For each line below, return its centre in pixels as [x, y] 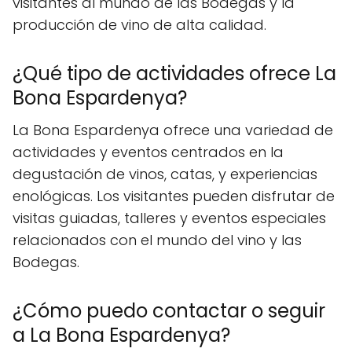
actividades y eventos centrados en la [148, 152]
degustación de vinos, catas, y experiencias [165, 174]
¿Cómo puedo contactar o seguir [169, 310]
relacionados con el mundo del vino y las [157, 240]
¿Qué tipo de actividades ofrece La [174, 73]
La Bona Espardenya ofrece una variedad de [173, 130]
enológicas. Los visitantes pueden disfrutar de [174, 196]
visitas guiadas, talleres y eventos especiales [169, 218]
